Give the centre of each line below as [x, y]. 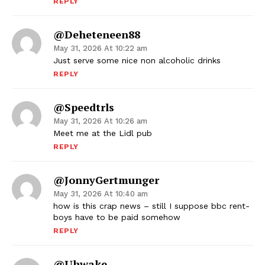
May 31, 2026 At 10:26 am [100, 121]
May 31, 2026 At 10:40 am [101, 194]
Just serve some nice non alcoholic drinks [137, 61]
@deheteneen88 [97, 35]
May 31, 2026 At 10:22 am [100, 49]
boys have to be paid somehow [117, 217]
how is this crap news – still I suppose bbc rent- [151, 206]
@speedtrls [84, 107]
